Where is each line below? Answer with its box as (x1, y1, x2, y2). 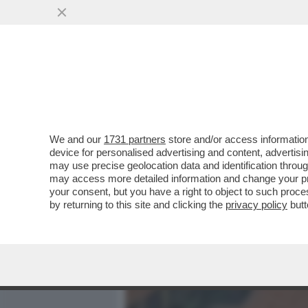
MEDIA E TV (176, 79, 234, 96)
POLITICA (252, 79, 300, 96)
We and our (49, 133, 104, 145)
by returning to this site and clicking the (49, 199, 225, 210)
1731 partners (104, 133, 166, 145)
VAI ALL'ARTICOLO (146, 180, 243, 192)
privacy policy (225, 199, 287, 210)
